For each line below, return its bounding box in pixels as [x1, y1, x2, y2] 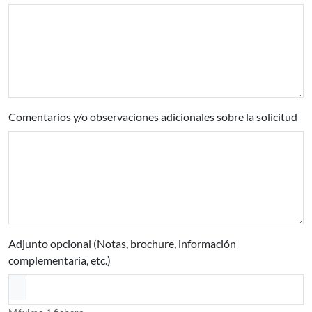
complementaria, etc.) [8, 253, 111, 267]
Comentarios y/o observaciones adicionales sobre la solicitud [8, 110, 297, 123]
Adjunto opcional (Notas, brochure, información [8, 237, 236, 250]
